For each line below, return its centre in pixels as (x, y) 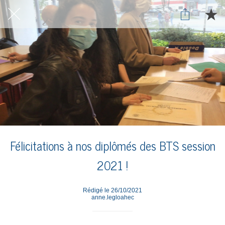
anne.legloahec (113, 197)
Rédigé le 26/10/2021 (113, 190)
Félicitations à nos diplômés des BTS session (113, 145)
